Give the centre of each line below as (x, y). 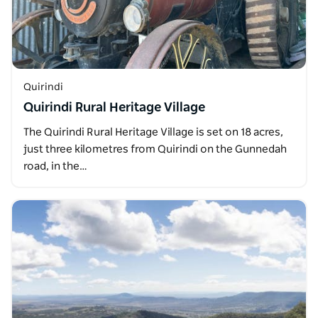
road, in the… (55, 166)
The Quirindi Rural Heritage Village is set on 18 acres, (153, 132)
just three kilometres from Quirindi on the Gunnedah (155, 149)
